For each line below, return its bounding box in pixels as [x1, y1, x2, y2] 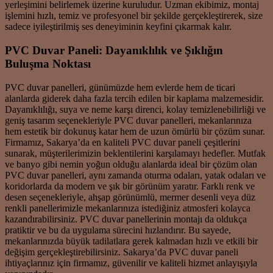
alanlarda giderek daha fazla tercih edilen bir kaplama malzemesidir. [5, 93, 264, 104]
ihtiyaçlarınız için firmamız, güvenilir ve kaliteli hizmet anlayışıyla [5, 257, 257, 268]
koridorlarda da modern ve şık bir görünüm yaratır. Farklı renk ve [5, 180, 255, 191]
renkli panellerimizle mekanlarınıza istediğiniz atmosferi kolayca [5, 202, 250, 213]
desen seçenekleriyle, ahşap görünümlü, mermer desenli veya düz [5, 191, 255, 202]
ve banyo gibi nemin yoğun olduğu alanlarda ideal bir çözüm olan [5, 158, 257, 169]
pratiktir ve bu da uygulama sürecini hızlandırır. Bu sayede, [5, 224, 231, 235]
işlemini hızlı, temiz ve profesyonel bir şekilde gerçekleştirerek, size [5, 10, 263, 21]
